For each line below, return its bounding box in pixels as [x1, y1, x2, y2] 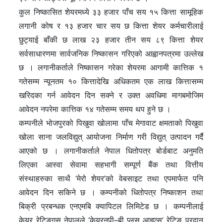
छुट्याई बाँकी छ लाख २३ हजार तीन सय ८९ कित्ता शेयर [19, 35, 203, 45]
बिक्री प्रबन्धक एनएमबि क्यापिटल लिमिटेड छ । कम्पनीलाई [19, 201, 203, 212]
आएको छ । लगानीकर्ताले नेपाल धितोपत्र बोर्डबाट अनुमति [19, 146, 203, 156]
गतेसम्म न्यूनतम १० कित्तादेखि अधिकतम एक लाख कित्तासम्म [19, 76, 203, 87]
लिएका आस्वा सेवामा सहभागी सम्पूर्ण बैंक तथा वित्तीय [19, 160, 203, 170]
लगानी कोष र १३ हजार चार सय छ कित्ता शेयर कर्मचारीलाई [19, 21, 203, 31]
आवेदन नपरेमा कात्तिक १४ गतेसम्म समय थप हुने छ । [19, 104, 171, 114]
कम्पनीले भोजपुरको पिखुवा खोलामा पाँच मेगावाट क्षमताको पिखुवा [19, 118, 203, 128]
